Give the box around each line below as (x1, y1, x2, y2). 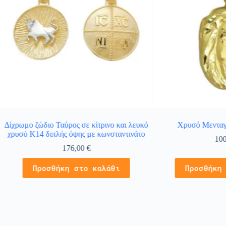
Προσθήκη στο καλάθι (32, 163, 120, 174)
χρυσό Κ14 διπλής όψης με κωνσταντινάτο (7, 130, 145, 139)
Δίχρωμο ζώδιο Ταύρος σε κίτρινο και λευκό (4, 121, 148, 130)
